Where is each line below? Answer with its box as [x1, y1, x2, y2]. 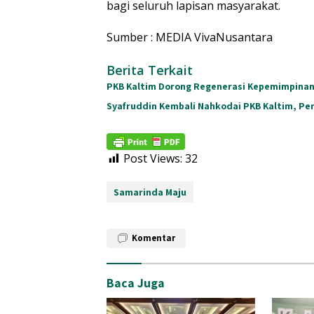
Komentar [132, 232, 175, 245]
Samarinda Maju [114, 186, 186, 199]
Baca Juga [107, 275, 165, 292]
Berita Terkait [107, 62, 193, 79]
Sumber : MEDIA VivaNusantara [107, 29, 273, 46]
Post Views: [123, 151, 182, 167]
